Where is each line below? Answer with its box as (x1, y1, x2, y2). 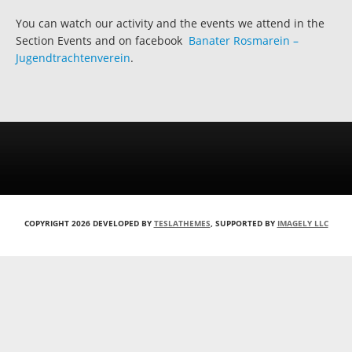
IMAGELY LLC (277, 217, 328, 229)
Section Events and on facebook (16, 32, 189, 48)
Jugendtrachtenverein (16, 49, 130, 65)
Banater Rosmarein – (189, 32, 299, 48)
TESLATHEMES (153, 217, 211, 229)
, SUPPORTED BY (210, 217, 277, 229)
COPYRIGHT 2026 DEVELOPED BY (24, 217, 154, 229)
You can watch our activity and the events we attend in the (16, 15, 324, 31)
